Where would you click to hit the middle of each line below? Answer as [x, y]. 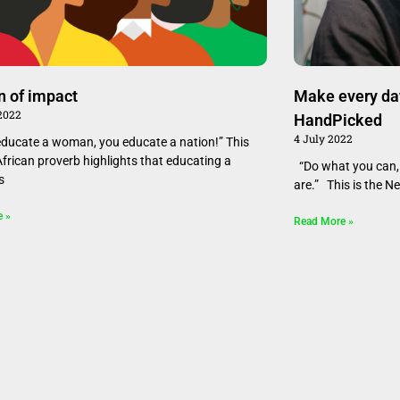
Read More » [323, 221]
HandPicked [337, 120]
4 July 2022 [323, 138]
